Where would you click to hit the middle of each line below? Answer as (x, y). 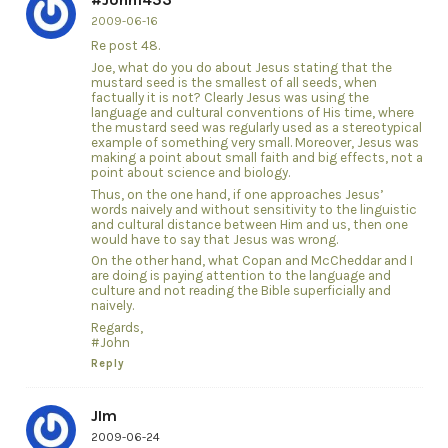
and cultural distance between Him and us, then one (249, 224)
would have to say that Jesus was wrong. (214, 239)
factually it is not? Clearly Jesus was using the (229, 97)
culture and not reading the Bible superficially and (240, 291)
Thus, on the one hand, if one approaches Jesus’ (237, 194)
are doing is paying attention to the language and (240, 276)
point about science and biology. (190, 172)
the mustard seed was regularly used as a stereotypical (256, 127)
